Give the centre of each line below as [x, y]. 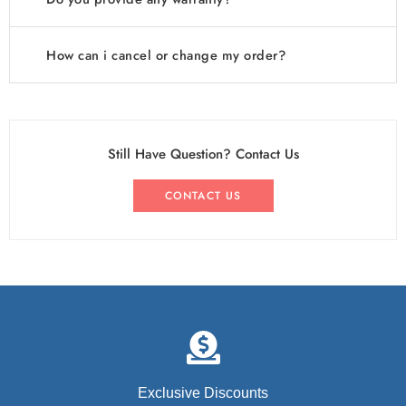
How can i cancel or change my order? [166, 55]
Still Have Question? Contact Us [203, 155]
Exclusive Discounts [203, 393]
